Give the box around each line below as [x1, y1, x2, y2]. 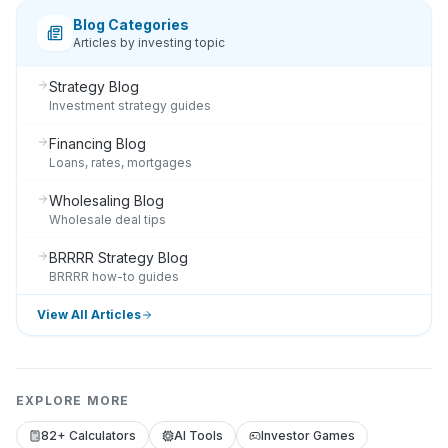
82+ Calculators [41, 428, 136, 443]
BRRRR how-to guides [49, 269, 179, 284]
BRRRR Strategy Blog [49, 249, 188, 266]
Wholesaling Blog [49, 192, 164, 209]
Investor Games [261, 428, 355, 443]
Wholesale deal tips [49, 212, 166, 227]
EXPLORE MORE [16, 393, 130, 408]
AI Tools [174, 428, 223, 443]
